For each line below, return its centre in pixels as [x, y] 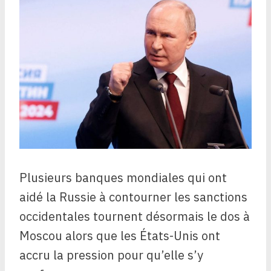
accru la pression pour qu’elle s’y [111, 255]
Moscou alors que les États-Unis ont [120, 236]
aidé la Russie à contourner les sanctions [133, 197]
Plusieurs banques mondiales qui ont [123, 178]
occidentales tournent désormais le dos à [135, 217]
